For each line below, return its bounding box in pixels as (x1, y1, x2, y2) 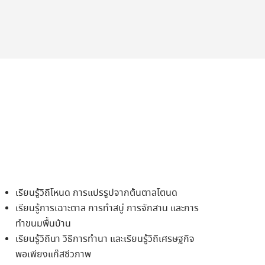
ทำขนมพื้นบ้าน (15, 218, 71, 230)
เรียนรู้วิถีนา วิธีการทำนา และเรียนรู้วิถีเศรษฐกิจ (15, 233, 195, 245)
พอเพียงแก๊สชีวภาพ (15, 248, 91, 260)
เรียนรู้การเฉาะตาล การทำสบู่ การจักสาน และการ (15, 202, 199, 214)
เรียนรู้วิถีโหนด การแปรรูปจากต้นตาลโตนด (15, 187, 177, 199)
